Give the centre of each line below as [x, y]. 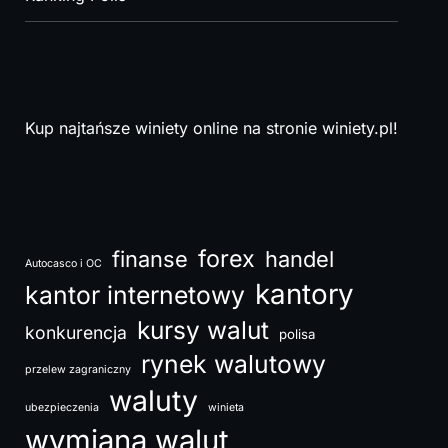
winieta [225, 407]
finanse [149, 259]
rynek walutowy [233, 364]
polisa [296, 334]
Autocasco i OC [63, 263]
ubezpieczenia [61, 407]
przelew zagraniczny [77, 369]
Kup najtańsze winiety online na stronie [173, 128]
